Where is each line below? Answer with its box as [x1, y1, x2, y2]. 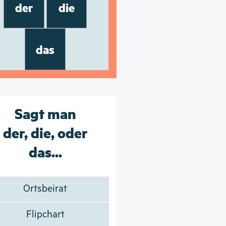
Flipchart [26, 208, 65, 220]
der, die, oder [3, 122, 88, 142]
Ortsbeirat [23, 183, 68, 195]
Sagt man [14, 103, 76, 123]
